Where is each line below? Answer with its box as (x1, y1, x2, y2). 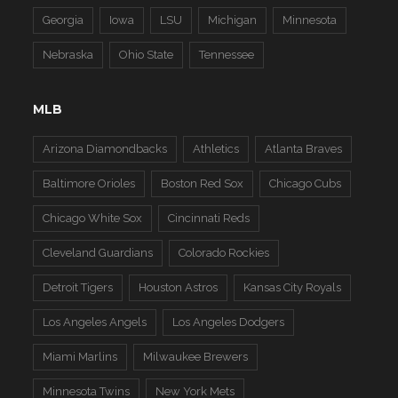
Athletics (193, 142, 240, 156)
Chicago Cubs (269, 177, 342, 191)
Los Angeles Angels (43, 315, 147, 330)
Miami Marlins (43, 350, 118, 364)
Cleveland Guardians (43, 246, 154, 260)
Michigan (208, 13, 258, 28)
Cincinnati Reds (168, 211, 251, 226)
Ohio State (119, 48, 174, 62)
